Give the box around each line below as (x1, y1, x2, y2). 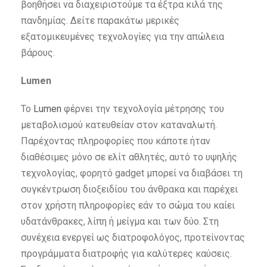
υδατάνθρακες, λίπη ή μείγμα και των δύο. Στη (21, 216, 219, 228)
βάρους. (21, 47, 55, 59)
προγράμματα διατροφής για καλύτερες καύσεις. (21, 248, 232, 260)
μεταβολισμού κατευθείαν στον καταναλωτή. (21, 119, 217, 131)
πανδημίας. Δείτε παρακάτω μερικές (21, 15, 179, 27)
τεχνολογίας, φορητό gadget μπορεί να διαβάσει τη (21, 167, 243, 179)
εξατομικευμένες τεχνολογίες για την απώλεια (21, 31, 224, 43)
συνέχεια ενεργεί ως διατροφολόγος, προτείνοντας (21, 232, 245, 244)
